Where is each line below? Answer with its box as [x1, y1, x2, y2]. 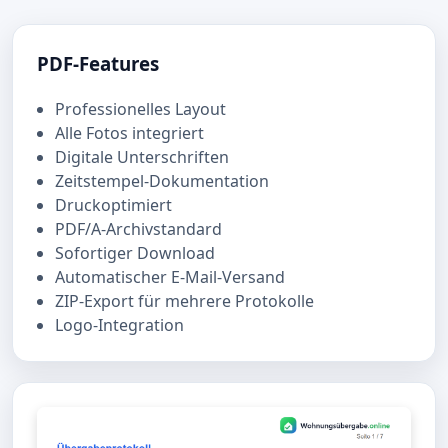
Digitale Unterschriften [55, 145, 229, 168]
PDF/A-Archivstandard [55, 217, 222, 240]
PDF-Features [37, 51, 159, 76]
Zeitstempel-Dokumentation [55, 169, 269, 192]
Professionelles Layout [55, 97, 226, 120]
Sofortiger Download [55, 241, 215, 264]
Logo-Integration [55, 313, 184, 336]
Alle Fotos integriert [55, 121, 204, 144]
